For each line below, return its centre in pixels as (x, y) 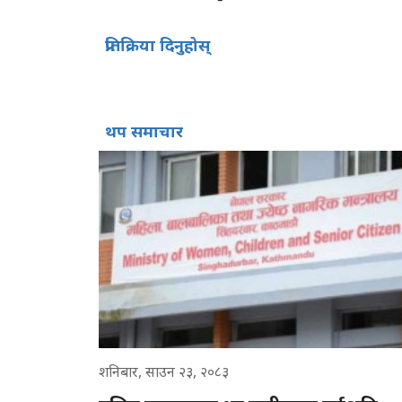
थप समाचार (144, 131)
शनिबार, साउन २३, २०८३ (164, 371)
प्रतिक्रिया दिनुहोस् (157, 44)
